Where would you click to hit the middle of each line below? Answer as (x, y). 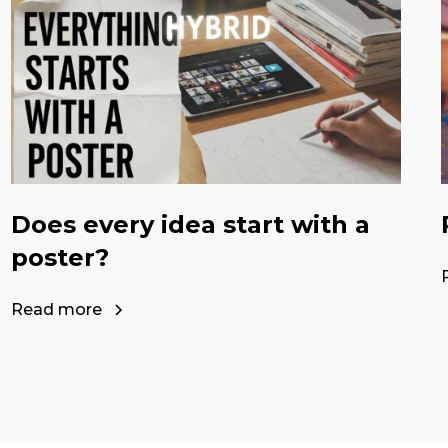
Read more (57, 310)
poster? (60, 258)
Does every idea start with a (191, 225)
